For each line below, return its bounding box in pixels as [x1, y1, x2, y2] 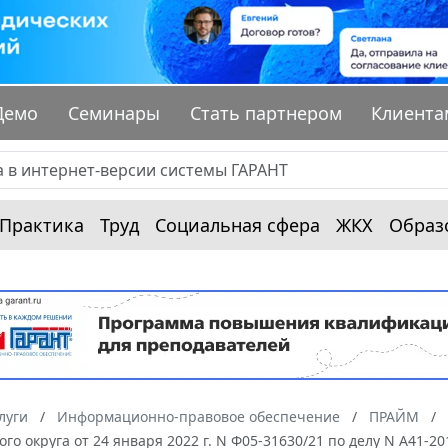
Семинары [68, 101, 161, 126]
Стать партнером [189, 101, 342, 126]
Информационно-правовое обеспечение [57, 407, 340, 427]
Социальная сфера [155, 213, 320, 238]
